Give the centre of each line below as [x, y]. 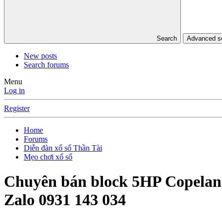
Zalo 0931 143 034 [65, 199]
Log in [14, 91]
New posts [40, 56]
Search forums [46, 65]
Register [17, 109]
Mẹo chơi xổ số [48, 157]
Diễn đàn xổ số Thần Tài [63, 148]
